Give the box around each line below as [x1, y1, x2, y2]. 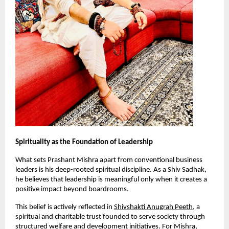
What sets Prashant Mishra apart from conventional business [15, 156, 202, 164]
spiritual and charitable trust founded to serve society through [15, 213, 205, 221]
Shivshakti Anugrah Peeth [114, 203, 193, 211]
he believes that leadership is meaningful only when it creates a [15, 175, 207, 184]
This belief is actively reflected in [15, 203, 112, 211]
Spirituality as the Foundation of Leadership [15, 138, 153, 146]
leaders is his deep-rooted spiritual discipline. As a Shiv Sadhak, [15, 166, 207, 174]
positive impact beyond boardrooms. [15, 185, 129, 193]
